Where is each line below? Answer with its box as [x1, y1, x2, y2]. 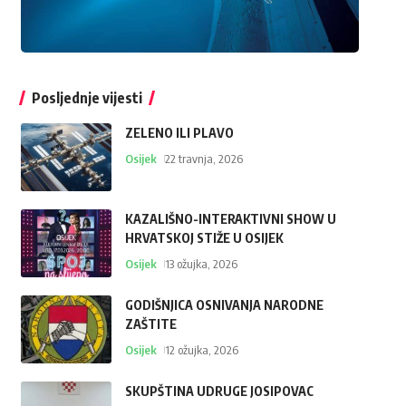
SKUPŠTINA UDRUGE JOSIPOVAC [124, 383, 314, 400]
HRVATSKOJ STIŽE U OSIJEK [124, 230, 284, 246]
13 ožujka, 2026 [164, 256, 237, 272]
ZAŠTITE [124, 316, 177, 333]
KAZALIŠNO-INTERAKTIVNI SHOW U [124, 211, 336, 227]
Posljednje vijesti [31, 89, 142, 108]
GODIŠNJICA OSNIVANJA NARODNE [124, 297, 324, 314]
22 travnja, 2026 [164, 151, 243, 167]
